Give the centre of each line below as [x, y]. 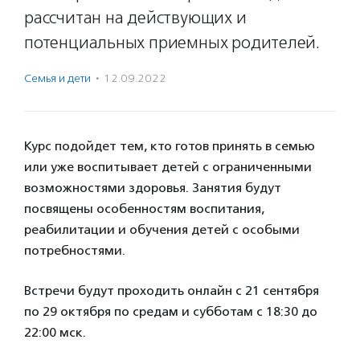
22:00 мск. [55, 332]
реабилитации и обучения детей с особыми [162, 229]
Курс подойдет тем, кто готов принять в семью [170, 146]
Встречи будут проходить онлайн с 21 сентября [172, 290]
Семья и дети [57, 78]
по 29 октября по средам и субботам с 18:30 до [171, 311]
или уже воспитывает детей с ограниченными [168, 167]
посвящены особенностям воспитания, [144, 209]
